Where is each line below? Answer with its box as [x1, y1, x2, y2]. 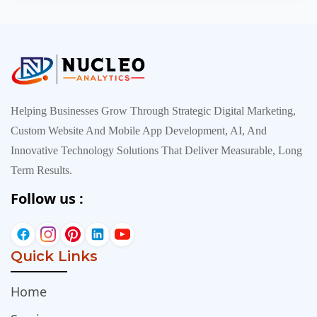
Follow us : [11, 188, 83, 208]
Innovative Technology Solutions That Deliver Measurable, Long [11, 144, 302, 156]
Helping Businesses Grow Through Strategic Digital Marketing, [11, 104, 296, 117]
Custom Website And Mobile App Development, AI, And [11, 124, 267, 137]
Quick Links [11, 247, 98, 265]
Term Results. [11, 163, 72, 176]
